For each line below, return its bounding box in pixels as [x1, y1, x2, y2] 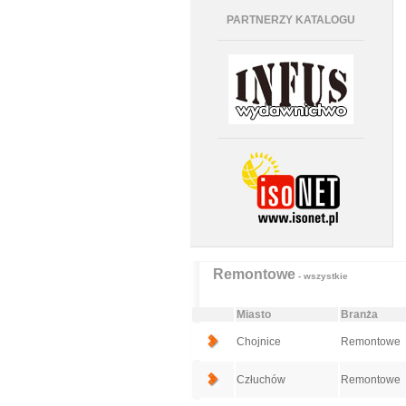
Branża [340, 308, 378, 321]
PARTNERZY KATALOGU [227, 14, 355, 26]
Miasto [236, 308, 271, 321]
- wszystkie [295, 271, 348, 281]
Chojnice [236, 335, 281, 348]
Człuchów [236, 373, 285, 386]
